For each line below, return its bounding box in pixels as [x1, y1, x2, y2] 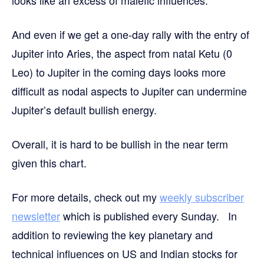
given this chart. [12, 154, 87, 170]
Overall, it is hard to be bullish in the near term [12, 136, 228, 151]
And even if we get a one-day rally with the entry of [12, 26, 249, 42]
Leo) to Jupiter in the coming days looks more [12, 64, 226, 80]
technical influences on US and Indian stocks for [12, 245, 237, 261]
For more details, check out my [12, 189, 160, 204]
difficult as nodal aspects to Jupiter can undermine [12, 82, 247, 98]
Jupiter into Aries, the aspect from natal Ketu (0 [12, 45, 232, 61]
